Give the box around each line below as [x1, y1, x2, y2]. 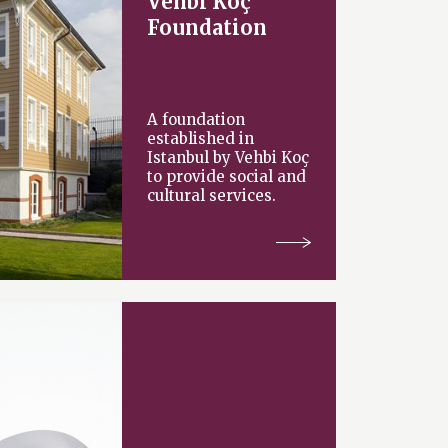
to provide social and [147, 166, 307, 186]
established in [147, 128, 255, 148]
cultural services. [147, 185, 277, 205]
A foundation [147, 109, 246, 129]
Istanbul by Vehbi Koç [147, 147, 310, 167]
